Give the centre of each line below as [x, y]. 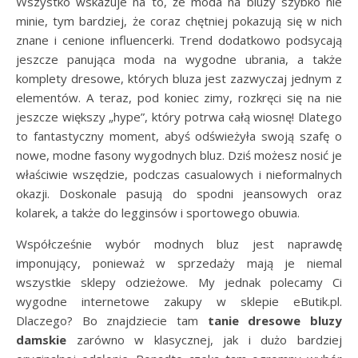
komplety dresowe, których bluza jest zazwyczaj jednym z [179, 79]
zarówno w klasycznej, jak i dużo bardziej [204, 340]
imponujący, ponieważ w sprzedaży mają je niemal [179, 263]
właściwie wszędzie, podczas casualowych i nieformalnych [179, 175]
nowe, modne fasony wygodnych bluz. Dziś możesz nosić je [179, 155]
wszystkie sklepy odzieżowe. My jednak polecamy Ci [179, 282]
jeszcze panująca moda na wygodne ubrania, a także [179, 60]
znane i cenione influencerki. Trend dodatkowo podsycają [179, 40]
